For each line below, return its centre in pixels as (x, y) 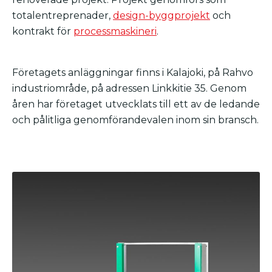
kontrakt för (43, 31)
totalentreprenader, (63, 15)
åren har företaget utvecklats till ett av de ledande (136, 104)
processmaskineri (115, 31)
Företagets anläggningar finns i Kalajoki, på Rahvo (133, 72)
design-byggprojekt (161, 15)
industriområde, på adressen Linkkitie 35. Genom (129, 88)
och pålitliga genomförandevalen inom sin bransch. (135, 120)
